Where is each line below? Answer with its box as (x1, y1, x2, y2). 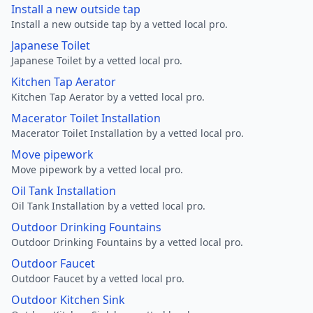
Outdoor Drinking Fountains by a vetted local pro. (11, 235, 243, 249)
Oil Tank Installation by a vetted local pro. (11, 199, 205, 212)
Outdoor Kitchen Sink (11, 292, 125, 307)
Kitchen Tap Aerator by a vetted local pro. (11, 90, 205, 103)
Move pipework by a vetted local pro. (11, 163, 183, 176)
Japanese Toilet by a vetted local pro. (11, 54, 182, 67)
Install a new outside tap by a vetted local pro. (11, 17, 228, 31)
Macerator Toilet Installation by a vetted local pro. (11, 126, 244, 140)
